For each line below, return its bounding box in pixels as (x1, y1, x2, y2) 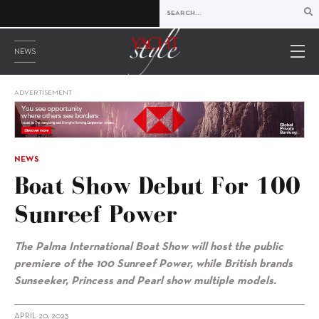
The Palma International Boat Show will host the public (14, 242, 283, 253)
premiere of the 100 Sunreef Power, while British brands (14, 259, 293, 270)
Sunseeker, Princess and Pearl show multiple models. (14, 276, 276, 287)
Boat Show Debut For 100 (14, 172, 300, 199)
